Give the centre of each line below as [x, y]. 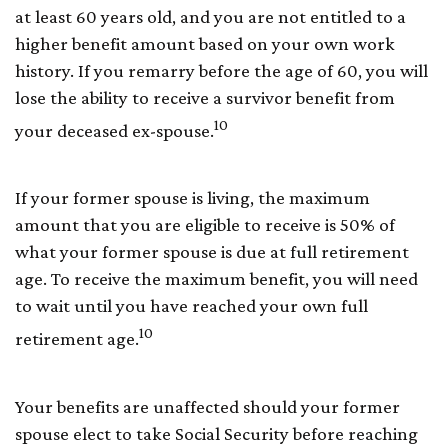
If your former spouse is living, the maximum [192, 198]
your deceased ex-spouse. [114, 131]
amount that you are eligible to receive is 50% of [205, 225]
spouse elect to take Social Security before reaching [216, 433]
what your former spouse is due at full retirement [212, 252]
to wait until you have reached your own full [191, 306]
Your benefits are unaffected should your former [207, 406]
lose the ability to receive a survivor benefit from [205, 97]
